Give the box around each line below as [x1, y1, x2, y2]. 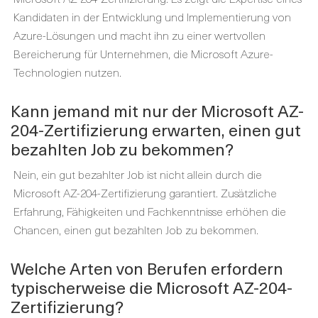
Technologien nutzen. [13, 63, 121, 80]
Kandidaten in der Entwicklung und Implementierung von [13, 8, 291, 25]
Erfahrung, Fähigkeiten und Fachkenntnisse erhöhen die [13, 202, 286, 219]
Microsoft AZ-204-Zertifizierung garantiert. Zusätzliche [13, 184, 277, 201]
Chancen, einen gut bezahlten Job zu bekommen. [13, 221, 258, 238]
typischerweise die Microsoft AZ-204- [11, 275, 292, 300]
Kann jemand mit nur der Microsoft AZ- [11, 98, 304, 123]
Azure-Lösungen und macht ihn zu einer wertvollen [13, 26, 265, 43]
